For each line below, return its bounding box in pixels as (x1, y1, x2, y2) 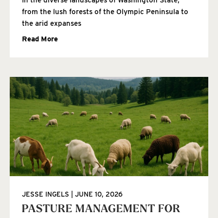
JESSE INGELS (22, 190, 71, 198)
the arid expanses (22, 18, 81, 28)
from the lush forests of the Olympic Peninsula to (22, 7, 188, 16)
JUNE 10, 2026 (73, 190, 123, 198)
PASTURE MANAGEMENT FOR (22, 203, 181, 215)
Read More (22, 34, 58, 43)
